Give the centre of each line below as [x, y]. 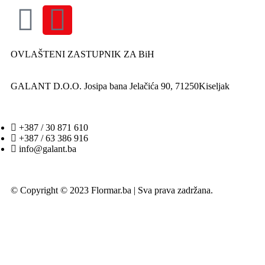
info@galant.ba [48, 148]
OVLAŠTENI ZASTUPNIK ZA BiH [83, 54]
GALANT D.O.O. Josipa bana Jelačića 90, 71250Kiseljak [120, 86]
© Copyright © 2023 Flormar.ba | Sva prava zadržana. [112, 190]
